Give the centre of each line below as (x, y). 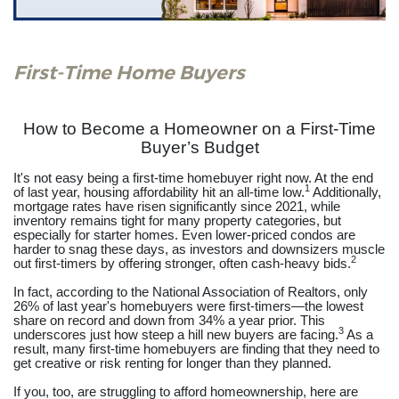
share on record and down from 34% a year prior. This (169, 320)
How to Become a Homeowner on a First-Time (199, 128)
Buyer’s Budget (199, 147)
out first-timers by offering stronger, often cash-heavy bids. (182, 263)
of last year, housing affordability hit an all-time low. (159, 192)
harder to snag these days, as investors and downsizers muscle (199, 249)
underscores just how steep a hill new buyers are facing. (176, 334)
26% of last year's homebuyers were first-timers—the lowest (188, 306)
